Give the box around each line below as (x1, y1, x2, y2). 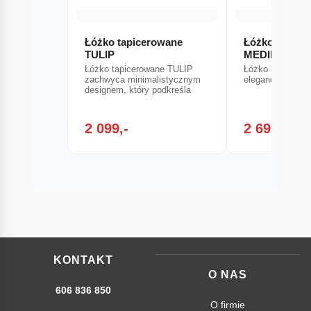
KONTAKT (53, 254, 113, 267)
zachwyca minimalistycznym (84, 74, 201, 85)
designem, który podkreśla (84, 85, 191, 96)
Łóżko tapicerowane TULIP (84, 64, 193, 75)
